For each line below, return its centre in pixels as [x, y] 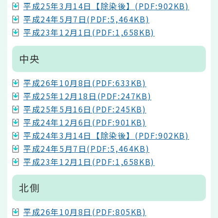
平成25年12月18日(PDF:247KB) [88, 96]
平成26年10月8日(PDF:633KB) [85, 82]
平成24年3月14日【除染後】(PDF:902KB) [106, 135]
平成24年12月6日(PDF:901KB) [85, 122]
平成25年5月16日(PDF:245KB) [85, 109]
